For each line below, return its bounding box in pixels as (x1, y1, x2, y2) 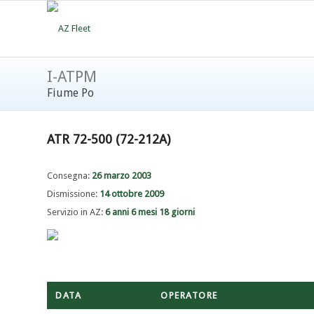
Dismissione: (47, 189, 100, 200)
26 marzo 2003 (92, 170, 151, 182)
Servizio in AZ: (47, 207, 105, 218)
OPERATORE (161, 290, 218, 301)
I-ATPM (47, 68, 97, 86)
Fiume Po (47, 86, 94, 100)
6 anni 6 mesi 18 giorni (105, 207, 195, 218)
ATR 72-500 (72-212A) (47, 132, 170, 147)
